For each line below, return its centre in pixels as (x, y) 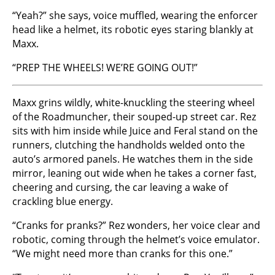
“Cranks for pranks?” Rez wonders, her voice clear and (136, 226)
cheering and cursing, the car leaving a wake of (120, 188)
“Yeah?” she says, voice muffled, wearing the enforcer (135, 16)
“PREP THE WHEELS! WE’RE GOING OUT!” (105, 68)
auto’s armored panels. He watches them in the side (133, 159)
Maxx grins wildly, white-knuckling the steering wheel (134, 103)
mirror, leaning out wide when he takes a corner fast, (134, 173)
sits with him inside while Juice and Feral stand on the (135, 131)
